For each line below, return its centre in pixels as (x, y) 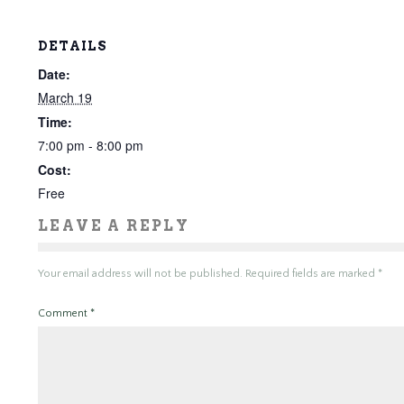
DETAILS (73, 46)
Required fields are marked (312, 274)
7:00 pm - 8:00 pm (91, 145)
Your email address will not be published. (140, 274)
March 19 (65, 97)
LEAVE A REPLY (114, 226)
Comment (64, 313)
